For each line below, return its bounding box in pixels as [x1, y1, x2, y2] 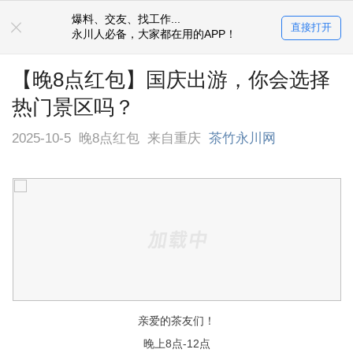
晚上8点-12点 [143, 337, 210, 351]
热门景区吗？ [12, 95, 136, 119]
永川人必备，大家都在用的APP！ [72, 28, 237, 41]
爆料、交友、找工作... [72, 13, 181, 26]
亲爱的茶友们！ [138, 314, 215, 328]
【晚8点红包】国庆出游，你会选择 [12, 67, 331, 91]
